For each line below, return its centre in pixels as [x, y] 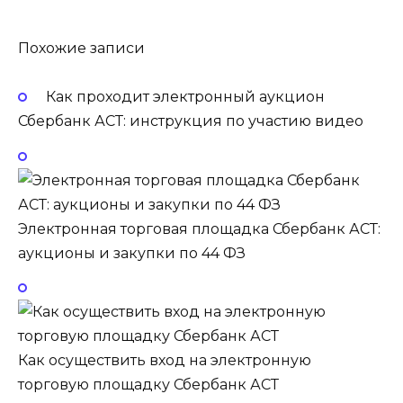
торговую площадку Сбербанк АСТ [148, 384]
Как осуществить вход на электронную [165, 360]
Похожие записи [81, 49]
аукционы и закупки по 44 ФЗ [132, 253]
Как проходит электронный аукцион [185, 97]
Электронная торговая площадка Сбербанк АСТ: [199, 228]
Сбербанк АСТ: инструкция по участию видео [191, 121]
